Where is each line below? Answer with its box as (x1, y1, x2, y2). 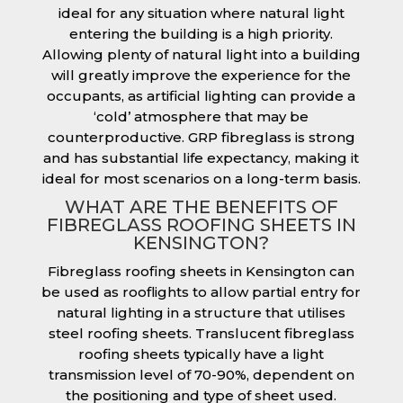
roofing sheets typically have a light (78, 345, 325, 363)
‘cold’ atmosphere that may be (94, 107, 309, 125)
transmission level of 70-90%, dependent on (48, 365, 354, 383)
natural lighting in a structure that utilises (57, 303, 346, 321)
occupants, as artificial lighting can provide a (47, 86, 356, 104)
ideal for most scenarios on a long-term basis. (41, 169, 361, 187)
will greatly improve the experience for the (51, 66, 352, 84)
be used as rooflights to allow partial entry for (41, 282, 362, 300)
